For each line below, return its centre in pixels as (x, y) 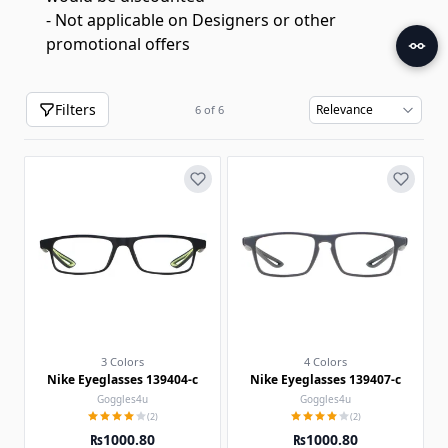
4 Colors (325, 361)
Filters (75, 109)
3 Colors (122, 361)
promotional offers (118, 44)
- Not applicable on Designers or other (191, 20)
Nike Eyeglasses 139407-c (325, 379)
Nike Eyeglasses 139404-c (122, 379)
